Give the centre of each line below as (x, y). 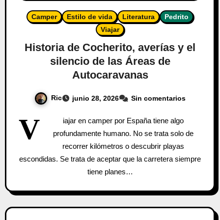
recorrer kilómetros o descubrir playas (123, 146)
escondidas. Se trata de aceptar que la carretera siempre (110, 159)
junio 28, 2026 (96, 98)
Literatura (138, 17)
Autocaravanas (110, 75)
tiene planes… (110, 171)
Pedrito (177, 17)
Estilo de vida (90, 17)
